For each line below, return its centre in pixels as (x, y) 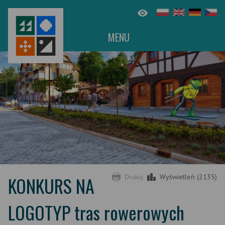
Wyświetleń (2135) (188, 177)
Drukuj (134, 177)
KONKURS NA (51, 186)
